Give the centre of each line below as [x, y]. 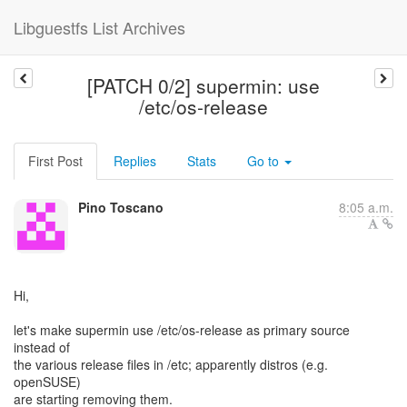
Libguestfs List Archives [99, 27]
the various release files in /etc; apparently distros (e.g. [171, 364]
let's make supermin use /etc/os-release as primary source [182, 330]
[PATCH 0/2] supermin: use [203, 85]
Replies [135, 161]
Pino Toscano [121, 207]
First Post [55, 161]
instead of [42, 347]
